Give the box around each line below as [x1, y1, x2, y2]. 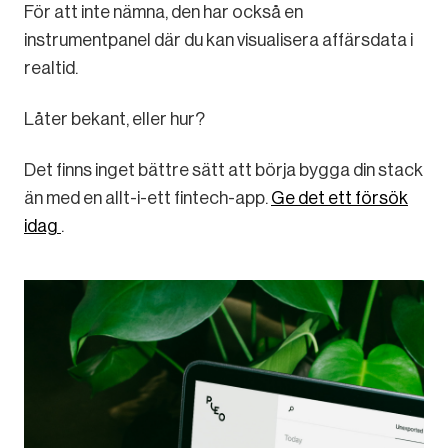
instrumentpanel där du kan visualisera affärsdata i [24, 29, 413, 50]
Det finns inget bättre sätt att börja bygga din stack [24, 159, 423, 180]
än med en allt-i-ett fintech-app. [24, 187, 271, 208]
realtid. [24, 57, 78, 78]
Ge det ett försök [271, 187, 408, 208]
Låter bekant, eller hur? [24, 108, 205, 129]
